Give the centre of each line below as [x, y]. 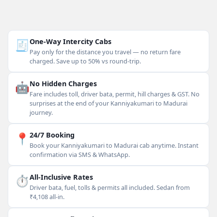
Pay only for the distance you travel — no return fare [105, 52]
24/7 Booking [52, 135]
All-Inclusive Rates [61, 177]
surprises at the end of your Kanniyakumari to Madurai [108, 103]
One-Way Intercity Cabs [70, 41]
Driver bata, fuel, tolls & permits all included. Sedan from [110, 187]
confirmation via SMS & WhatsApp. [80, 155]
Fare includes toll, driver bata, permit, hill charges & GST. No [115, 94]
